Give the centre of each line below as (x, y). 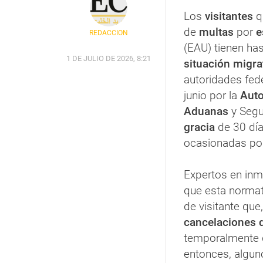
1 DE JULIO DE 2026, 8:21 (108, 59)
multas (216, 32)
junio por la (212, 96)
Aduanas (206, 112)
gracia (199, 127)
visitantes (227, 16)
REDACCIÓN (108, 33)
